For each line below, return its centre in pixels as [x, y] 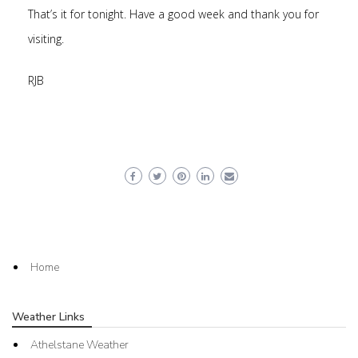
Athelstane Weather [80, 345]
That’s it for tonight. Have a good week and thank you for [173, 14]
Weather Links [48, 317]
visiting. [46, 39]
